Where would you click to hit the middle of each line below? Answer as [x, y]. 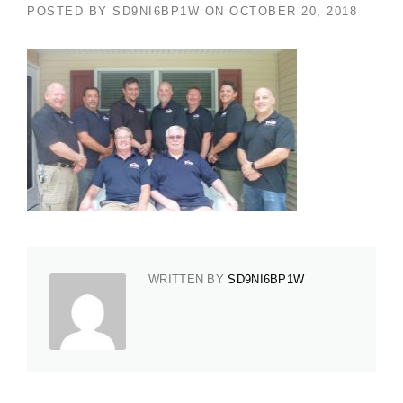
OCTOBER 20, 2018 [293, 11]
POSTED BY [70, 11]
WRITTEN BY [188, 279]
